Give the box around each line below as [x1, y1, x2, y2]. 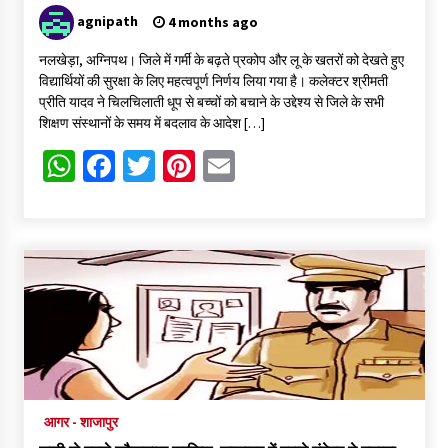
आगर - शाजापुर [43, 413, 118, 432]
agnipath [76, 11, 138, 30]
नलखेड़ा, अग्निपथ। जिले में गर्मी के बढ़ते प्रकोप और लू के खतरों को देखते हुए [38, 51, 404, 70]
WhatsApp [74, 146, 212, 187]
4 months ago [164, 13, 258, 32]
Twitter [154, 146, 251, 187]
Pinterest [194, 146, 318, 187]
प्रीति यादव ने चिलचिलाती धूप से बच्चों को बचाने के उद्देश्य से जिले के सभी [38, 93, 384, 112]
